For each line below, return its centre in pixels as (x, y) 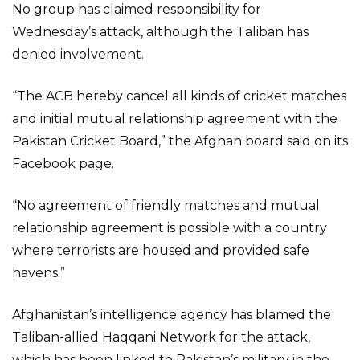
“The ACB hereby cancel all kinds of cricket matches (179, 96)
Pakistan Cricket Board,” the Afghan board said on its (180, 141)
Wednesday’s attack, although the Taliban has (160, 32)
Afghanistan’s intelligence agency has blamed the (172, 315)
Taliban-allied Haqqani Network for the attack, (161, 337)
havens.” (39, 273)
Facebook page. (63, 164)
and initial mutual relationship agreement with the (175, 119)
